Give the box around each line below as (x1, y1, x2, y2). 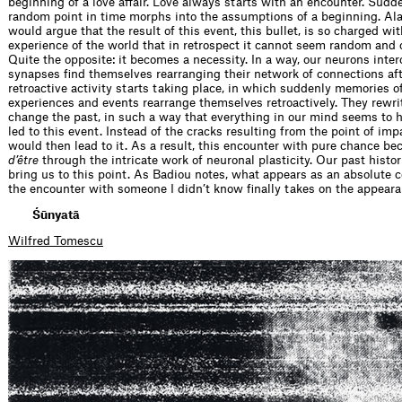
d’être (8, 153, 39, 166)
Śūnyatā (32, 208, 80, 221)
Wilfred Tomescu (8, 234, 103, 247)
